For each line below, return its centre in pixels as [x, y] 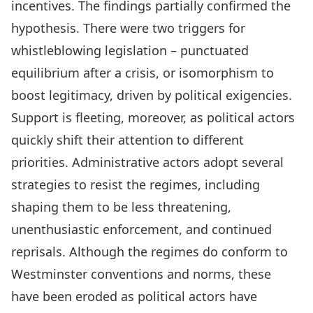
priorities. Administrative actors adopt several [147, 162]
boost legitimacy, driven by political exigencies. [152, 95]
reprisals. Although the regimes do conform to [150, 252]
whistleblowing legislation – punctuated [130, 50]
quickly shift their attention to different [128, 140]
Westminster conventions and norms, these [141, 274]
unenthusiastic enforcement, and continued [141, 229]
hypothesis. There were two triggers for [128, 28]
